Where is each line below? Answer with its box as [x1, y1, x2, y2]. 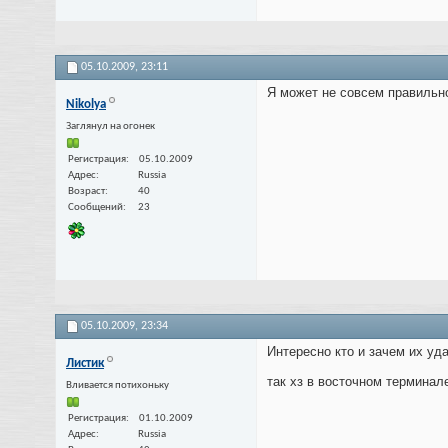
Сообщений [68, 202, 123, 214]
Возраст [68, 186, 105, 198]
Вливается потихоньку [66, 380, 169, 392]
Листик [66, 357, 104, 371]
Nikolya [66, 98, 106, 112]
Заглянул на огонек [66, 121, 155, 133]
